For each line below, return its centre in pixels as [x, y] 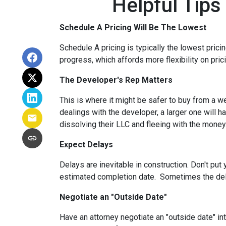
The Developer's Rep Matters [116, 80]
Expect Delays [87, 145]
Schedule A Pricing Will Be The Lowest [133, 27]
